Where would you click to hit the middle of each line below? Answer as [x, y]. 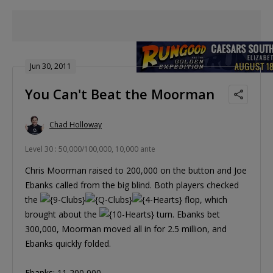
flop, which [205, 199]
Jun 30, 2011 [51, 66]
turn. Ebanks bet [187, 214]
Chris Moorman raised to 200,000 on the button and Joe [136, 170]
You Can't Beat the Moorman [120, 94]
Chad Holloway [76, 125]
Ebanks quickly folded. [68, 243]
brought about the [62, 214]
